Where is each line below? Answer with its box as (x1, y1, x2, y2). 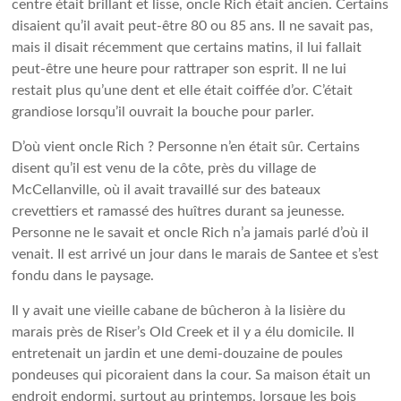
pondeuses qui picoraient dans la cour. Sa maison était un (12, 368, 371, 382)
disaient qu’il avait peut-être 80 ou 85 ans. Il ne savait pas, (12, 19, 374, 33)
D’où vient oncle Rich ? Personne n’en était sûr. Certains (12, 140, 361, 154)
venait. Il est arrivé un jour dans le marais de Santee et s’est (12, 247, 380, 261)
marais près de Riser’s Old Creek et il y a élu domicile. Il (12, 325, 355, 339)
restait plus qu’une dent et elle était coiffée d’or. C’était (12, 83, 354, 98)
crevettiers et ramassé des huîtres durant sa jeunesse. (12, 204, 346, 218)
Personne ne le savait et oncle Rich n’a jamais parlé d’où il (12, 226, 370, 240)
